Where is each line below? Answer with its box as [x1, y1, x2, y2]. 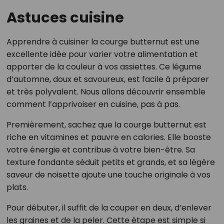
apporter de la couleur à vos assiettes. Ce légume [6, 60, 201, 72]
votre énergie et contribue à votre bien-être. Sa [6, 143, 195, 155]
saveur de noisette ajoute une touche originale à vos [6, 168, 210, 180]
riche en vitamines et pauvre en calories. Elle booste [6, 131, 211, 143]
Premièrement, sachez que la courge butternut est [6, 118, 206, 130]
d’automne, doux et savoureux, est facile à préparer [6, 73, 209, 85]
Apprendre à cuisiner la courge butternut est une [6, 35, 199, 47]
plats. [6, 181, 28, 193]
